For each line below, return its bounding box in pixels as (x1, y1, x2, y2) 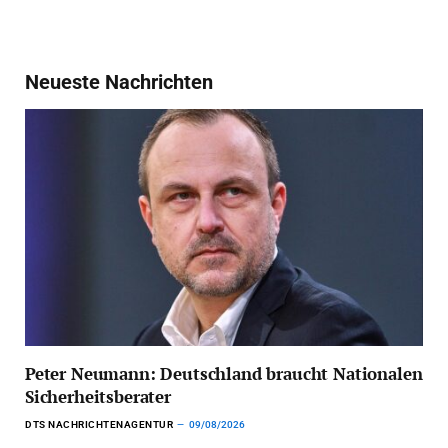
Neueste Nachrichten (25, 69, 213, 94)
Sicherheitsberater (25, 384, 171, 408)
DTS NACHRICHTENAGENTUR (25, 418, 173, 430)
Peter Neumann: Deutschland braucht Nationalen (25, 361, 423, 385)
